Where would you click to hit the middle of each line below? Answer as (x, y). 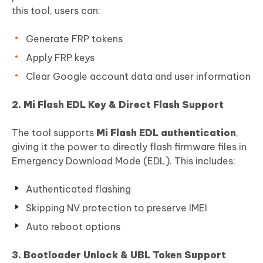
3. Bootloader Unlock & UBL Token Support (119, 254)
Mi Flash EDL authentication (166, 132)
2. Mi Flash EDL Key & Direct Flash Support (118, 104)
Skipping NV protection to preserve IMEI (117, 208)
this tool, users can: (56, 10)
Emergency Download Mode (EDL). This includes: (124, 161)
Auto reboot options (73, 226)
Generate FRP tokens (74, 38)
